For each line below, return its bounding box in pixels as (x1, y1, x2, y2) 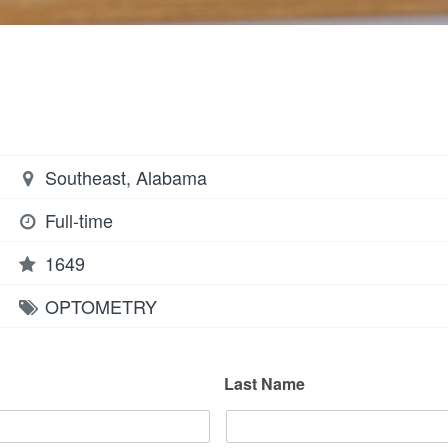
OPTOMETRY (45, 292, 158, 319)
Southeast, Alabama (40, 163, 208, 190)
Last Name (224, 372, 305, 395)
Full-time (45, 206, 114, 233)
